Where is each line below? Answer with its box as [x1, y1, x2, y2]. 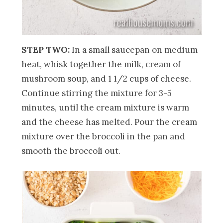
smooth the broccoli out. [21, 145, 121, 156]
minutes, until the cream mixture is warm [21, 102, 190, 113]
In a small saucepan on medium [70, 44, 198, 55]
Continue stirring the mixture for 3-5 [21, 87, 172, 99]
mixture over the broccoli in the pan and [21, 130, 186, 142]
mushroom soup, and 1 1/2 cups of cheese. [21, 73, 192, 84]
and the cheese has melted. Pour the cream [21, 116, 198, 127]
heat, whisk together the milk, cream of [21, 58, 181, 70]
